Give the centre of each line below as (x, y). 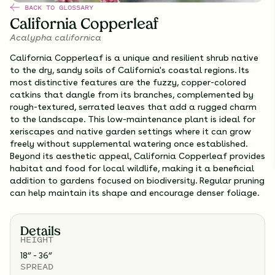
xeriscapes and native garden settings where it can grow (130, 132)
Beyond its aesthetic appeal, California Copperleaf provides (137, 156)
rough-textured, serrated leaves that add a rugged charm (133, 107)
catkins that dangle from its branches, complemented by (132, 95)
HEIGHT (37, 239)
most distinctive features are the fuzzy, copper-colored (128, 83)
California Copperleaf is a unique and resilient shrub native (134, 58)
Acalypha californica (56, 38)
